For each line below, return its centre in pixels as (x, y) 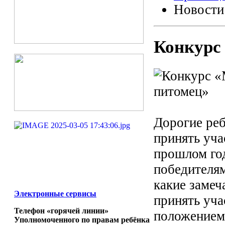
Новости (199, 10)
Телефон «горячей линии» (61, 210)
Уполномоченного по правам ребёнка (82, 219)
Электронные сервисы (55, 193)
